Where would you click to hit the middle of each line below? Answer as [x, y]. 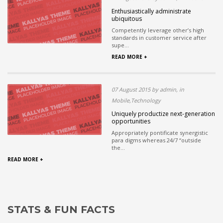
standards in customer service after [159, 37]
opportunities [131, 121]
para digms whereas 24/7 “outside [156, 140]
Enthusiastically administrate [151, 11]
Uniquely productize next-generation [163, 113]
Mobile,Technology [136, 100]
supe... [120, 45]
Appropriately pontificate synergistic [160, 132]
